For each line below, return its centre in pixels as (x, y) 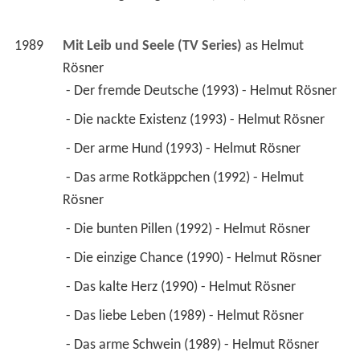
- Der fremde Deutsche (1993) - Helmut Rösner (202, 92)
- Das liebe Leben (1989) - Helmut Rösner (186, 317)
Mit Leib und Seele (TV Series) (152, 47)
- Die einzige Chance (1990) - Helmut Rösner (195, 259)
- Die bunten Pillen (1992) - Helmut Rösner (189, 230)
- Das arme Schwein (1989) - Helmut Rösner (194, 346)
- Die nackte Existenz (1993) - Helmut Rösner (196, 121)
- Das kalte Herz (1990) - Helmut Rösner (182, 288)
